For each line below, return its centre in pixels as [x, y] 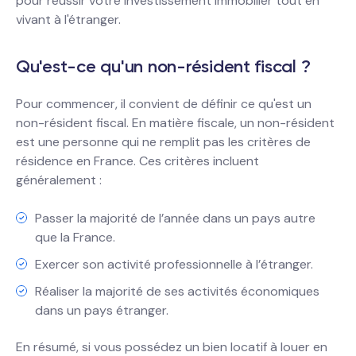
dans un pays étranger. [102, 310]
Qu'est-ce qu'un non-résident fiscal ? [163, 66]
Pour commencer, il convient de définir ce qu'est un [164, 104]
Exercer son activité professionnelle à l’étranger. [174, 264]
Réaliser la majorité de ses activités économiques [177, 291]
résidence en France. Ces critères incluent [137, 161]
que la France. [75, 237]
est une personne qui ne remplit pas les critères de [163, 142]
